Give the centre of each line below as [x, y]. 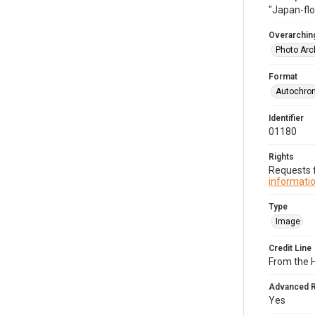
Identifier [286, 118]
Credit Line [290, 248]
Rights [281, 157]
